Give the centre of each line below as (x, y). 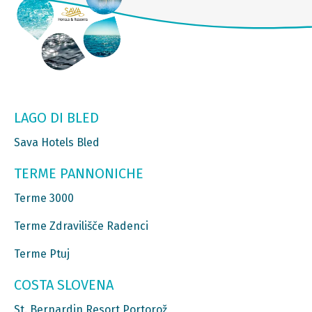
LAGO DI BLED (56, 117)
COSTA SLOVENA (64, 284)
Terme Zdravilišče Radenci (81, 226)
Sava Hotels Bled (57, 142)
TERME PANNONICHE (79, 173)
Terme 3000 (44, 198)
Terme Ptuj (42, 253)
